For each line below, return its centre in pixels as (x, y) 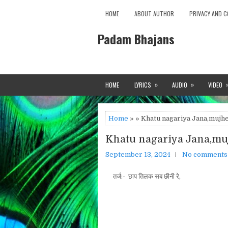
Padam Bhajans (136, 39)
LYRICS (143, 85)
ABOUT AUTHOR (154, 13)
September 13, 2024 (138, 154)
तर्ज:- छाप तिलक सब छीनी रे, (143, 176)
